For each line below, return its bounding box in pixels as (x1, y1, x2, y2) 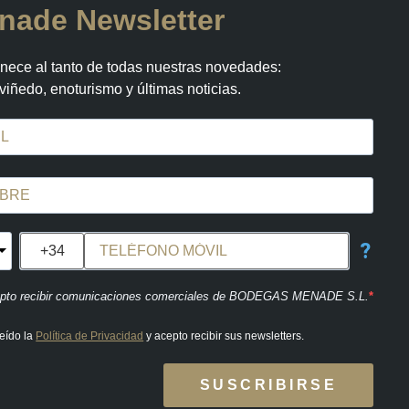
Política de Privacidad (36, 330, 144, 343)
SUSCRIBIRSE (199, 376, 338, 393)
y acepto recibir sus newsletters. (143, 330, 305, 343)
